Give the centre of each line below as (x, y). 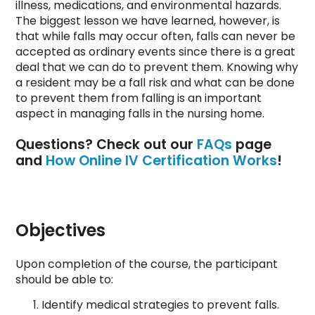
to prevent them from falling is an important (139, 98)
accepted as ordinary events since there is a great (155, 52)
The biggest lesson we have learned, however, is (148, 21)
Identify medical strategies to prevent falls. (160, 305)
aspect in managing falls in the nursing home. (140, 114)
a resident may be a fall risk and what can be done (155, 83)
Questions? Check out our (106, 145)
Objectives (60, 231)
